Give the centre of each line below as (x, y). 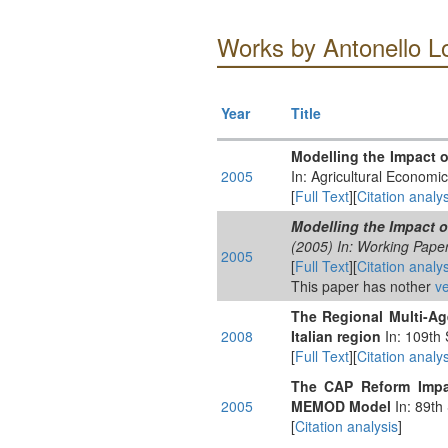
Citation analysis (346, 426)
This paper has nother (362, 286)
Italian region (335, 336)
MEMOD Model (340, 406)
